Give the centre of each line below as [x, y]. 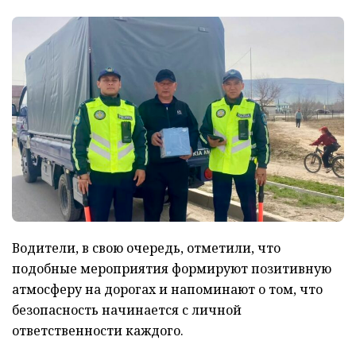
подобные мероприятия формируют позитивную [172, 269]
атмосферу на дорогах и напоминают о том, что [167, 290]
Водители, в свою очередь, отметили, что [146, 248]
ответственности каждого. [98, 331]
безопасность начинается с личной [127, 310]
